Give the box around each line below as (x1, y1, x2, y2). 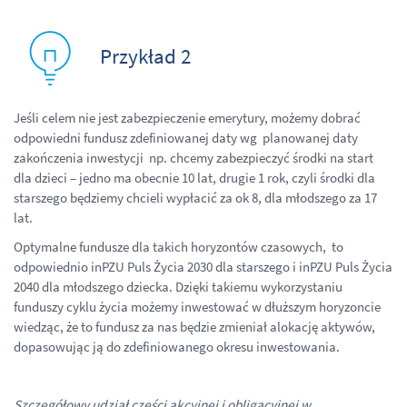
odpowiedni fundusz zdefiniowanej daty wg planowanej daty (14, 128, 358, 146)
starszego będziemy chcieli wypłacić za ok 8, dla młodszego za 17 (14, 188, 377, 206)
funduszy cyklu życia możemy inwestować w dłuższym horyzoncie (14, 297, 381, 315)
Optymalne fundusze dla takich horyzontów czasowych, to (14, 237, 343, 255)
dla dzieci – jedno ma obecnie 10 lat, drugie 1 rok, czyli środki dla (14, 168, 375, 186)
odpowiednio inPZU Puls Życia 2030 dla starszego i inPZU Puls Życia (14, 257, 392, 275)
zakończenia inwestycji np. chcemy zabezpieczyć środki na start (14, 148, 373, 166)
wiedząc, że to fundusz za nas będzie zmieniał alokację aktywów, (14, 317, 375, 335)
